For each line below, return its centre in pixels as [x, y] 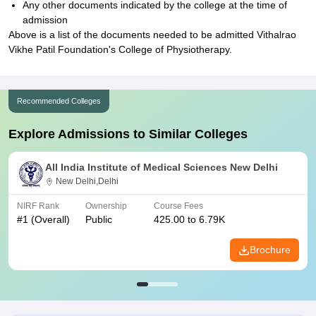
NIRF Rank [38, 206]
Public [99, 219]
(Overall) [49, 219]
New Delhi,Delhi [87, 181]
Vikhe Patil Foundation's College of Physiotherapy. [120, 49]
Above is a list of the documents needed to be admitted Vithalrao [152, 35]
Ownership [106, 206]
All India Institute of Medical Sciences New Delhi [162, 167]
